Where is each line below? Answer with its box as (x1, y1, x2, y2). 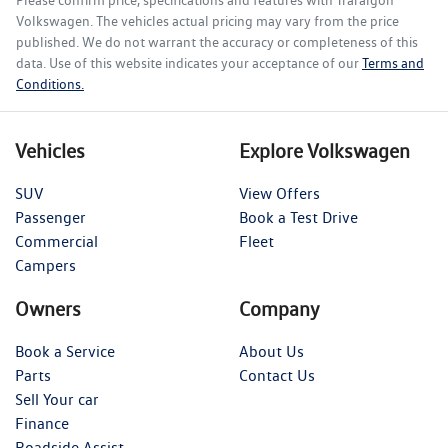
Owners (15, 296, 81, 321)
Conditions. (16, 75, 84, 92)
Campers (15, 255, 76, 275)
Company (239, 296, 320, 321)
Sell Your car (15, 389, 99, 409)
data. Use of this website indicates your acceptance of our (16, 54, 359, 71)
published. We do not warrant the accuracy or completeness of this (16, 33, 418, 50)
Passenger (15, 207, 86, 227)
